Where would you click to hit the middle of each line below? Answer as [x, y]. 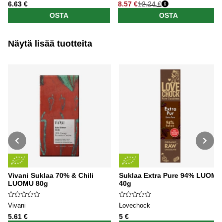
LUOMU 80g [28, 184]
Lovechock [135, 206]
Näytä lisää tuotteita [50, 44]
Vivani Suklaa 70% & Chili [51, 176]
